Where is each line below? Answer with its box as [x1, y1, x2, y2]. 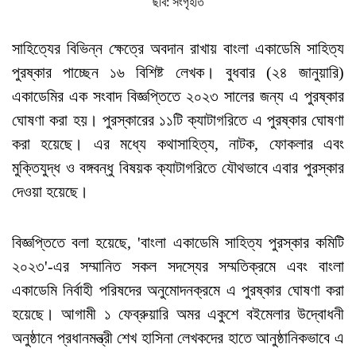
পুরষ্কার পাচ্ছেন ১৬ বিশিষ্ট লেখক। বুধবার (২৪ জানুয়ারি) [12, 63, 344, 81]
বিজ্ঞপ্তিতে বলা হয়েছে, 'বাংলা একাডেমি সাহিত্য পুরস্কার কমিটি [12, 233, 344, 251]
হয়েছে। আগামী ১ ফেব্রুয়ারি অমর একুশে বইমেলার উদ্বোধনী [12, 304, 344, 323]
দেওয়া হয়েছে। [12, 182, 88, 200]
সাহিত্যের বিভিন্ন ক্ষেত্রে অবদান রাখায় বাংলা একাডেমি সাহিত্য [12, 39, 344, 57]
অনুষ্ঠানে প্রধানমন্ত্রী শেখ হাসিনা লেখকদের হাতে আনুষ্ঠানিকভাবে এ [12, 328, 344, 346]
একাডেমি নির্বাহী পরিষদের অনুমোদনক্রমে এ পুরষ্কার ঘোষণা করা [12, 281, 344, 299]
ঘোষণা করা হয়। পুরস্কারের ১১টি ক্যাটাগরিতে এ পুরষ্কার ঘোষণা [12, 110, 344, 129]
